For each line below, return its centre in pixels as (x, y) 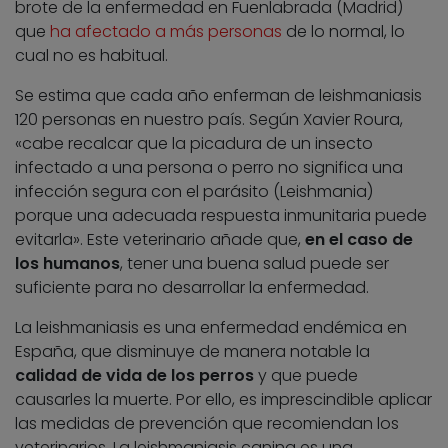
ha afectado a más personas (166, 32)
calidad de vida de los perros (134, 376)
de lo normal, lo (343, 32)
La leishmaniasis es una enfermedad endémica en (211, 328)
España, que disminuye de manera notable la (192, 352)
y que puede (306, 376)
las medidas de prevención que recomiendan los (207, 424)
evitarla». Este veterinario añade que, (160, 240)
